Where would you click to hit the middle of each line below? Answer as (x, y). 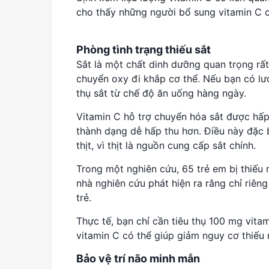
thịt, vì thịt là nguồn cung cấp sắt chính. (168, 145)
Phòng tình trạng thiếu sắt (144, 49)
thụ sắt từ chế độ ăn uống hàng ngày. (163, 93)
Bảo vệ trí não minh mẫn (138, 258)
